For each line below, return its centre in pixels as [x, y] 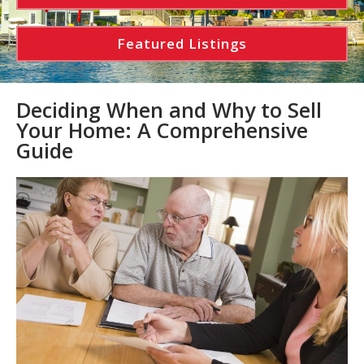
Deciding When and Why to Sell [169, 109]
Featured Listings [182, 43]
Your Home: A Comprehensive [162, 130]
